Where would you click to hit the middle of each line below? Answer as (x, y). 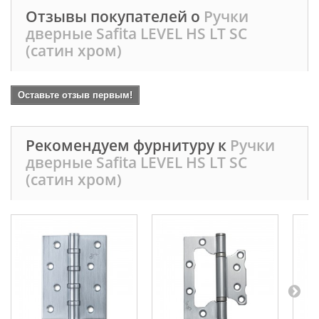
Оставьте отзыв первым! (75, 95)
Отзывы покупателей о (115, 16)
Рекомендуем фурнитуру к (128, 145)
